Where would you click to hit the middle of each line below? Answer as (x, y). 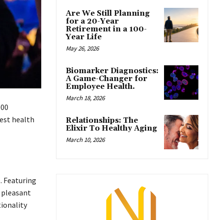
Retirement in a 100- (106, 29)
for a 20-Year (92, 21)
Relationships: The (102, 120)
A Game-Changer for (107, 79)
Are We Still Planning (108, 13)
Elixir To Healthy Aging (111, 128)
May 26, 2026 (82, 48)
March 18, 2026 (85, 98)
